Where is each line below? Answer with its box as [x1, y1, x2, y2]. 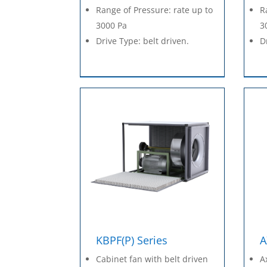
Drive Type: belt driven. [96, 35, 190, 47]
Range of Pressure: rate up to [96, 4, 213, 16]
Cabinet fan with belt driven [96, 253, 209, 265]
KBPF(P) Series [96, 233, 168, 248]
